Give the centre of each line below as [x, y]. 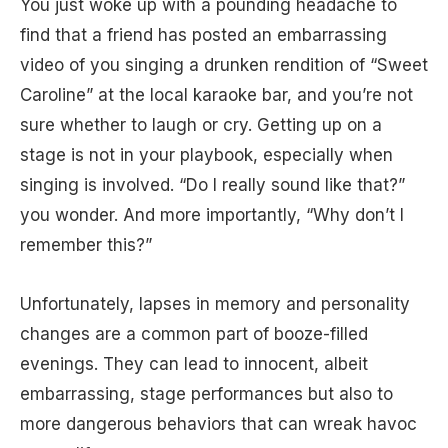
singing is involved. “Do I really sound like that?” [212, 185]
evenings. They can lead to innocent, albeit [194, 363]
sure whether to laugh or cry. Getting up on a [201, 125]
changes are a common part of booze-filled [194, 333]
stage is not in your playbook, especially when [206, 155]
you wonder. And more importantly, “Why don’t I [212, 215]
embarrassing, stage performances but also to [206, 393]
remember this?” [88, 245]
